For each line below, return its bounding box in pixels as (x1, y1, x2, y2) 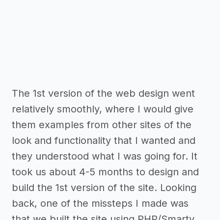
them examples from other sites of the (12, 119, 192, 131)
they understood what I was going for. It (12, 150, 197, 163)
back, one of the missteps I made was (12, 197, 189, 210)
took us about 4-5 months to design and (12, 166, 199, 178)
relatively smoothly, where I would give (12, 103, 193, 115)
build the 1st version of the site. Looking (12, 182, 196, 194)
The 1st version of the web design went (12, 87, 195, 100)
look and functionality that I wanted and (12, 135, 195, 147)
